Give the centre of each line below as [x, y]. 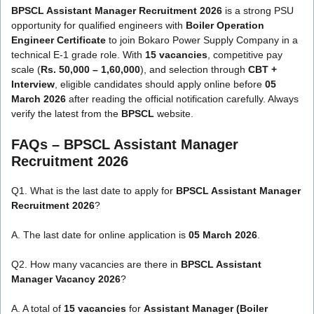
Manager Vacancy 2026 [66, 279]
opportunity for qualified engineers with [98, 25]
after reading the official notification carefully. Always [182, 98]
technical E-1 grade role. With [78, 54]
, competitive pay [245, 54]
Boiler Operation [225, 25]
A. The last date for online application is [100, 234]
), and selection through [194, 69]
